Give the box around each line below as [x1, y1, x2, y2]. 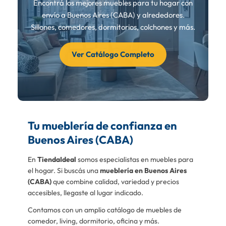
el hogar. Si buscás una [28, 166, 100, 176]
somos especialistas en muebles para [76, 155, 193, 164]
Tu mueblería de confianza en [28, 119, 177, 133]
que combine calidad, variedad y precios [51, 177, 179, 187]
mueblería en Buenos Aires [100, 166, 187, 176]
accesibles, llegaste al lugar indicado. [28, 188, 143, 198]
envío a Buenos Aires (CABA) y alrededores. [41, 10, 185, 20]
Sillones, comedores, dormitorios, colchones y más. [31, 22, 195, 32]
